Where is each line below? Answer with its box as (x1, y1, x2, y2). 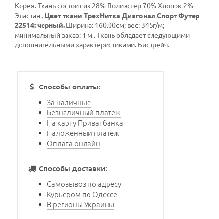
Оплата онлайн (47, 138, 100, 149)
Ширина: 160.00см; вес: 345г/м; (66, 21, 164, 30)
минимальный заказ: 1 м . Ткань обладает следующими (15, 30, 190, 40)
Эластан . (15, 11, 44, 20)
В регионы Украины (47, 199, 114, 210)
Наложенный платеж (47, 128, 119, 138)
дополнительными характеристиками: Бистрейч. (15, 40, 169, 49)
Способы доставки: (37, 163, 108, 174)
